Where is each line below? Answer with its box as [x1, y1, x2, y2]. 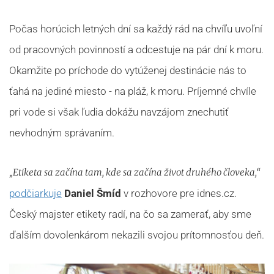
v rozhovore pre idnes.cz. [121, 187, 237, 199]
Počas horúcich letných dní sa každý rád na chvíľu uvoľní [9, 23, 262, 35]
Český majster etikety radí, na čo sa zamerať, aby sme [9, 208, 251, 220]
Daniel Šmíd [64, 187, 121, 199]
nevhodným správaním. [9, 127, 114, 139]
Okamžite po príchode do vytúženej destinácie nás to [9, 64, 246, 76]
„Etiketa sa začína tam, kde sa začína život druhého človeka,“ [9, 166, 261, 178]
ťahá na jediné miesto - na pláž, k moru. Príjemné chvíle [9, 85, 256, 97]
